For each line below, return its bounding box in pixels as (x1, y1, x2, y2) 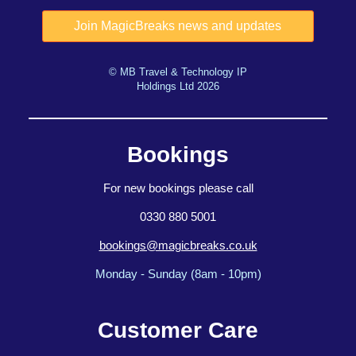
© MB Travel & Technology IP (109, 66, 247, 79)
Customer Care (98, 318, 258, 343)
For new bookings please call (103, 181, 253, 195)
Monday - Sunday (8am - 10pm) (95, 267, 261, 281)
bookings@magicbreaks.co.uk (99, 238, 257, 252)
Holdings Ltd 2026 (137, 80, 219, 93)
